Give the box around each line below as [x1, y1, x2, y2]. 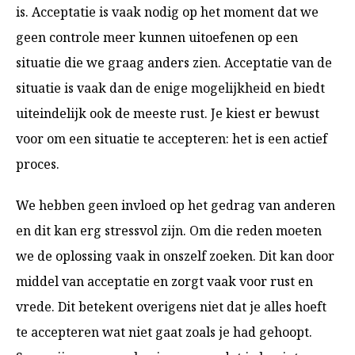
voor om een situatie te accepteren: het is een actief [16, 130, 327, 147]
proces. [16, 155, 59, 173]
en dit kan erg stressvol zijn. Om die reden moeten [16, 222, 322, 239]
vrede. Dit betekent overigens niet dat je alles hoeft [16, 298, 326, 315]
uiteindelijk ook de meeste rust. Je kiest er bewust [16, 105, 319, 122]
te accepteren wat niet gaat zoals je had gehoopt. [16, 323, 312, 341]
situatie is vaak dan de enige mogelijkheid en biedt [16, 79, 325, 97]
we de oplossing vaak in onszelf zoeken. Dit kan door [16, 247, 334, 265]
